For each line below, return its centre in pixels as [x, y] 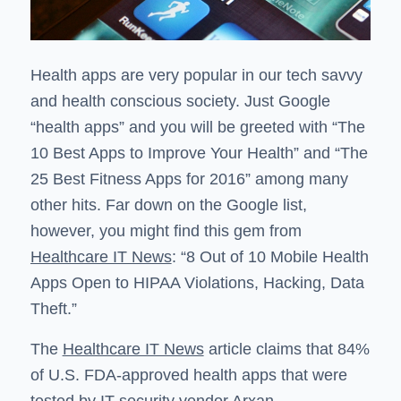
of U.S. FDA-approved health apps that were [188, 375]
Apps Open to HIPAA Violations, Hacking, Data [197, 283]
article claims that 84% [286, 349]
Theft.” [53, 309]
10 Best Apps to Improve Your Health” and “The [199, 154]
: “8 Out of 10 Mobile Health [270, 257]
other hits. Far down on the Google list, [168, 205]
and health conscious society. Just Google [180, 102]
